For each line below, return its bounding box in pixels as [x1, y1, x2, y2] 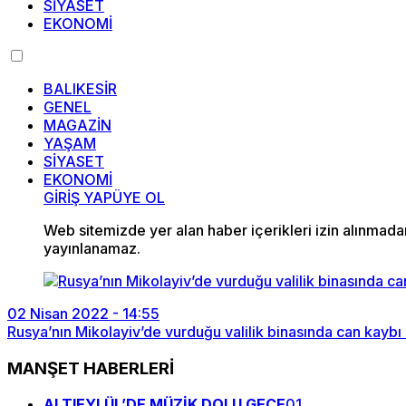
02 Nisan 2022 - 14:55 [7, 304, 159, 323]
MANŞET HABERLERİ [7, 357, 174, 379]
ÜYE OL [112, 188, 165, 207]
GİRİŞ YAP [43, 188, 112, 207]
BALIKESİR [43, 80, 117, 98]
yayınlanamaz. [43, 239, 140, 257]
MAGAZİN [43, 116, 111, 134]
